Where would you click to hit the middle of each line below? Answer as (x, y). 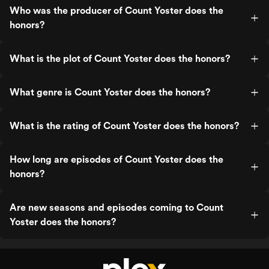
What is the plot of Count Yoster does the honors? (120, 59)
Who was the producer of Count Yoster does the (116, 11)
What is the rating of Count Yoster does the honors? (124, 126)
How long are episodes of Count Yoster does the (116, 159)
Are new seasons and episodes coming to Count (116, 207)
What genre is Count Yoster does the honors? (110, 92)
